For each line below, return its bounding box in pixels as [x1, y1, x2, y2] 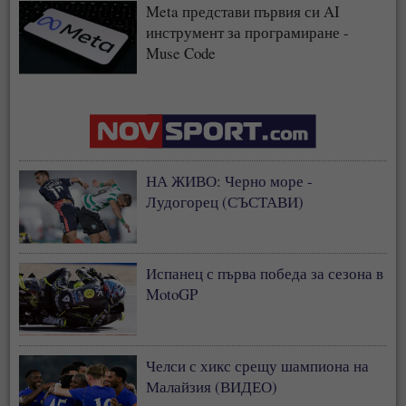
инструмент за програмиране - [146, 21, 350, 43]
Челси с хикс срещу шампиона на [146, 354, 370, 376]
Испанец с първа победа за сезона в [146, 262, 384, 284]
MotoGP [146, 283, 198, 304]
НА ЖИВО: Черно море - [146, 169, 314, 191]
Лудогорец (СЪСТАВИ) [146, 190, 304, 212]
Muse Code [146, 42, 217, 63]
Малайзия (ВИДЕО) [146, 375, 278, 397]
